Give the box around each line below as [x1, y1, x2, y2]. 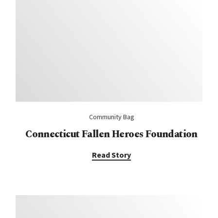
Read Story [92, 150, 131, 160]
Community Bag [89, 112, 134, 121]
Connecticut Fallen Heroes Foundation [25, 127, 198, 142]
